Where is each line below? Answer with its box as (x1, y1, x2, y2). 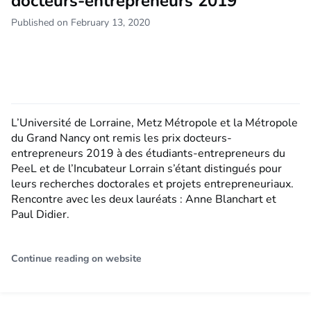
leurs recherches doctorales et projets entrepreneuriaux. (11, 176, 294, 192)
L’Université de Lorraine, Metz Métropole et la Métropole (11, 115, 298, 131)
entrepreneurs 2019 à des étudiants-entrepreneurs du (11, 146, 285, 162)
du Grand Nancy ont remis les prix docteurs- (11, 131, 232, 146)
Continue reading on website (11, 252, 142, 266)
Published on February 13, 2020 (11, 16, 150, 30)
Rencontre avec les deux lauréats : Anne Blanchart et (11, 192, 276, 208)
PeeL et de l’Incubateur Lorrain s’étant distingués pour (11, 161, 282, 177)
